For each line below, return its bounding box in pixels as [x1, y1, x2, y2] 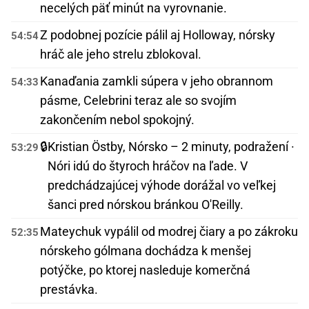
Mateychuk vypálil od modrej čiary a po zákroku [40, 224, 298, 239]
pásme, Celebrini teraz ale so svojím [40, 93, 237, 108]
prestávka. [40, 282, 98, 297]
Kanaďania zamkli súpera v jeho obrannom [40, 74, 273, 89]
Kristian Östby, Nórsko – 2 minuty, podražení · [48, 139, 295, 154]
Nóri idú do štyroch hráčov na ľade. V [48, 159, 248, 174]
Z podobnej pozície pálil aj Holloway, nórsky [40, 28, 275, 43]
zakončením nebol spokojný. [40, 112, 195, 128]
